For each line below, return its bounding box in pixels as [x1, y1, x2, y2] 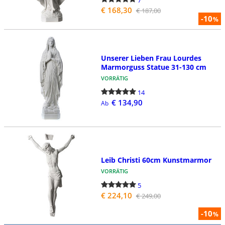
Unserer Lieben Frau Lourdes [100, 53, 201, 63]
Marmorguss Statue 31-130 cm [100, 62, 206, 72]
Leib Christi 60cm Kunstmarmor [100, 155, 211, 165]
